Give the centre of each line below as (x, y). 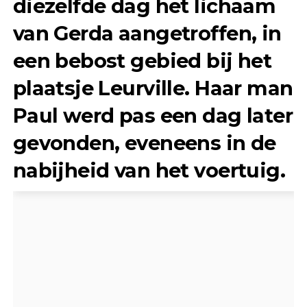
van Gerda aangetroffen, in (147, 33)
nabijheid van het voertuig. (149, 170)
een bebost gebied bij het (142, 60)
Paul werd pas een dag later (153, 115)
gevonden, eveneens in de (144, 143)
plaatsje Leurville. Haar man (153, 88)
